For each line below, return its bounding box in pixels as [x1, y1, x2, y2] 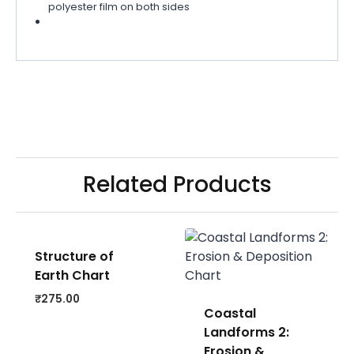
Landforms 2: [204, 323, 289, 342]
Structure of [35, 247, 114, 266]
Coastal [204, 304, 256, 323]
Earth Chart [35, 266, 110, 285]
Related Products [82, 169, 272, 201]
